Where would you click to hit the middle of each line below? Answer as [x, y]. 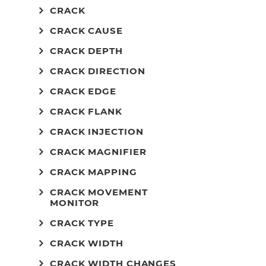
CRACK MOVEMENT [99, 192]
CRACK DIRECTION [98, 71]
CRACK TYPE [82, 223]
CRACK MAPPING [94, 172]
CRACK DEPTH [86, 51]
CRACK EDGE [83, 91]
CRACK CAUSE [86, 31]
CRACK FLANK [86, 111]
